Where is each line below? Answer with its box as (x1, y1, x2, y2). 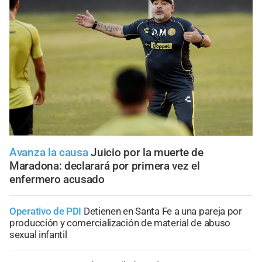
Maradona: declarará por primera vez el (9, 158, 200, 173)
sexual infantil (9, 228, 67, 240)
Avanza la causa (9, 145, 88, 159)
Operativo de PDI (9, 205, 82, 217)
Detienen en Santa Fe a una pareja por (83, 205, 242, 217)
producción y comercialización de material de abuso (9, 216, 231, 229)
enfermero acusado (9, 172, 105, 186)
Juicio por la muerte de (91, 145, 204, 159)
